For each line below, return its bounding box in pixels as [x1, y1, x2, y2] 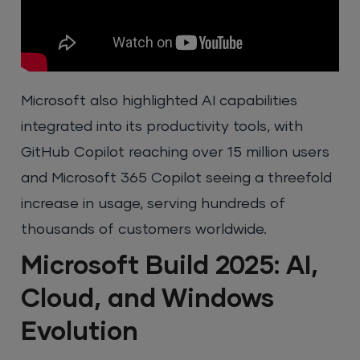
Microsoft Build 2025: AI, [21, 253, 319, 280]
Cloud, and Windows [21, 286, 275, 313]
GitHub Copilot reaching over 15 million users [21, 145, 330, 160]
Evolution [21, 319, 139, 346]
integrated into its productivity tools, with [21, 119, 304, 134]
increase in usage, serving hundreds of [21, 196, 286, 211]
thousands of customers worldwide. [21, 222, 268, 237]
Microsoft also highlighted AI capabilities [21, 93, 298, 108]
